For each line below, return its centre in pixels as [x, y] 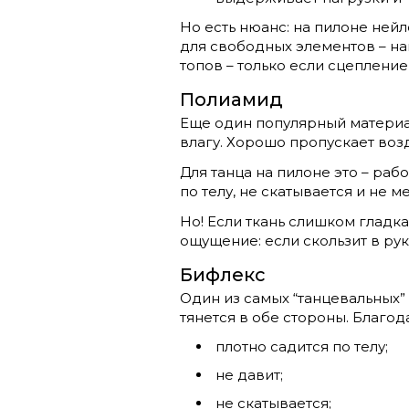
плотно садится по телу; [302, 346]
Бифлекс [223, 274]
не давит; [249, 374]
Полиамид [231, 99]
